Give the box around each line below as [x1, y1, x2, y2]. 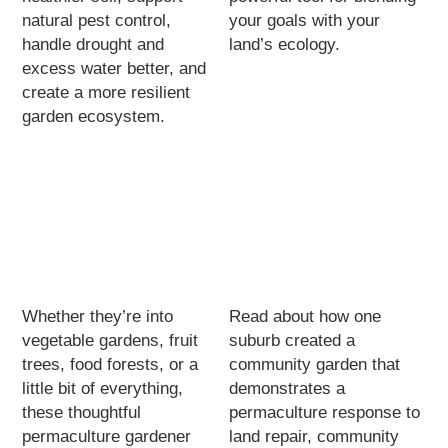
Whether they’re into [22, 306, 174, 326]
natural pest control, [22, 10, 172, 30]
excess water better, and [22, 58, 207, 78]
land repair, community [229, 426, 400, 446]
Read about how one [229, 306, 382, 326]
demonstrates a [229, 378, 346, 398]
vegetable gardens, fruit [22, 330, 199, 350]
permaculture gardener [22, 426, 192, 446]
